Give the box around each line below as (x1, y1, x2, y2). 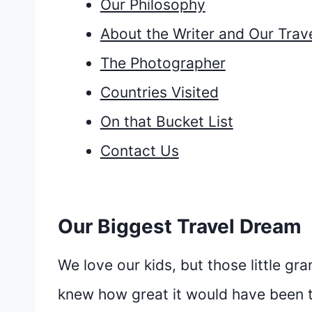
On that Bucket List (100, 113, 233, 131)
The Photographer (100, 54, 226, 72)
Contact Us (100, 142, 179, 160)
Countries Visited (100, 84, 219, 102)
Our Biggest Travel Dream (58, 214, 302, 239)
